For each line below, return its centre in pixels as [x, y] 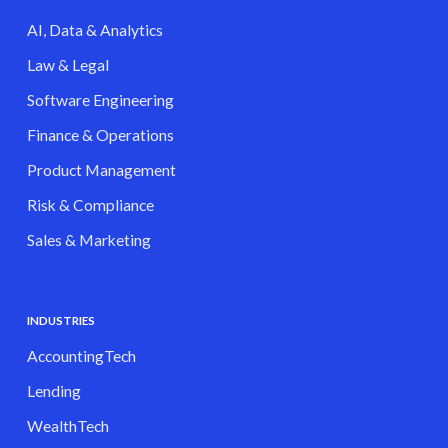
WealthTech [67, 426]
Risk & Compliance [90, 205]
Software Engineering [100, 100]
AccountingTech [81, 356]
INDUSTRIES [60, 320]
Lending [53, 391]
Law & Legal [67, 65]
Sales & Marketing [88, 240]
